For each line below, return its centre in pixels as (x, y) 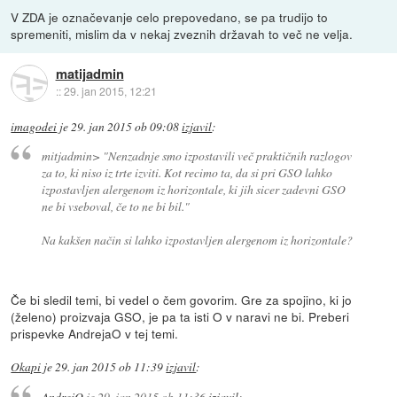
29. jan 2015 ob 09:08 (125, 126)
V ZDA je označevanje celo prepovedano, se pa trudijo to (170, 16)
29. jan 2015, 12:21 (110, 91)
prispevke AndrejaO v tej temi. (95, 334)
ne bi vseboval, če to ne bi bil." (115, 206)
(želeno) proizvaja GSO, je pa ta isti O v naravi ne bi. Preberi (180, 317)
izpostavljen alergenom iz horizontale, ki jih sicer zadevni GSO (193, 190)
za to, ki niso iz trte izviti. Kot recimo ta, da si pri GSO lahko (187, 173)
